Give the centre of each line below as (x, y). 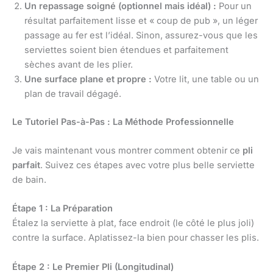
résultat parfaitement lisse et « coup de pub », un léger (141, 20)
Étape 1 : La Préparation (62, 209)
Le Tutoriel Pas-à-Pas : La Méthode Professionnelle (123, 122)
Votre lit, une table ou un (205, 79)
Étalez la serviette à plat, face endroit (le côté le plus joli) (133, 223)
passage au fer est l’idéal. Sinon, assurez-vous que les (141, 35)
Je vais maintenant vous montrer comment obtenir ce (127, 150)
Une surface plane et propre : (88, 79)
